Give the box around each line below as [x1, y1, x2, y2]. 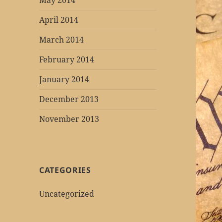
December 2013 [39, 94, 99, 105]
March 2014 [39, 34, 84, 46]
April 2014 [39, 14, 79, 26]
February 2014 [39, 54, 95, 65]
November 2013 [39, 113, 100, 125]
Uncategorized [39, 188, 95, 200]
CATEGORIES [39, 165, 91, 176]
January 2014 [39, 74, 90, 85]
